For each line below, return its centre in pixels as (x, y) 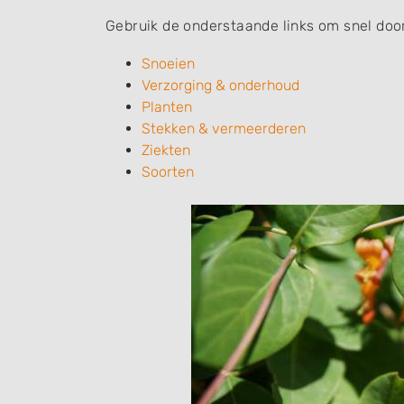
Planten (167, 107)
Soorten (168, 172)
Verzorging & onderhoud (220, 85)
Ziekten (166, 150)
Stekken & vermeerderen (224, 129)
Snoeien (168, 64)
